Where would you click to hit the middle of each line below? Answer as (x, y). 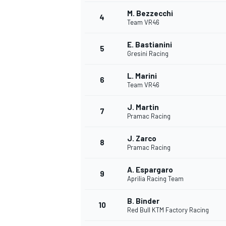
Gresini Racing (148, 54)
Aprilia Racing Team (155, 179)
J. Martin (143, 107)
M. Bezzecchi (150, 13)
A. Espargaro (150, 170)
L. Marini (142, 76)
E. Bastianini (150, 45)
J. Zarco (142, 138)
